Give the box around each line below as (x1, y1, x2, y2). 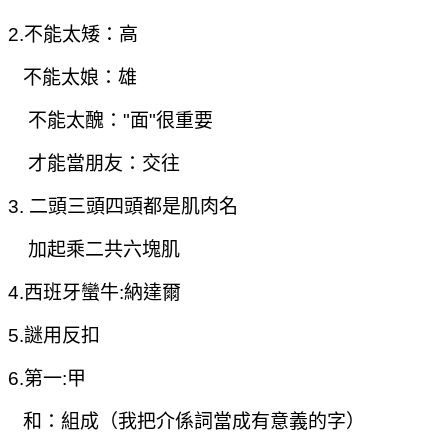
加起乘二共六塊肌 (8, 238, 180, 260)
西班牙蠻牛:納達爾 (24, 281, 181, 303)
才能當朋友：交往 (8, 152, 180, 174)
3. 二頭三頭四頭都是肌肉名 (8, 195, 238, 217)
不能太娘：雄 (8, 66, 137, 88)
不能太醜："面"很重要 (8, 109, 213, 131)
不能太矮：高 (24, 23, 138, 45)
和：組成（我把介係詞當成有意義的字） (8, 410, 365, 432)
